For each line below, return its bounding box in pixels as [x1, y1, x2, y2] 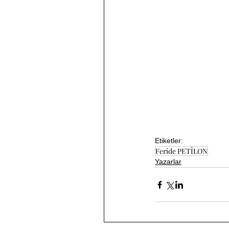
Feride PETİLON [155, 146, 208, 156]
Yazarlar [155, 157, 181, 166]
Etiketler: [155, 136, 183, 145]
